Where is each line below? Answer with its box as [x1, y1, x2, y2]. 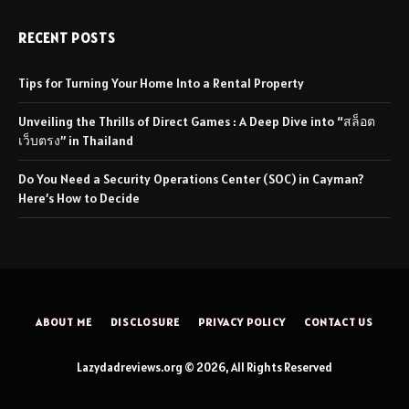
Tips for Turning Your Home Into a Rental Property [18, 74, 304, 91]
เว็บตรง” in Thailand [18, 131, 133, 149]
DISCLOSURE [110, 314, 180, 329]
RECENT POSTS [18, 28, 116, 47]
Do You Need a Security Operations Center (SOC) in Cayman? [18, 170, 364, 187]
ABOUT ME [35, 314, 92, 329]
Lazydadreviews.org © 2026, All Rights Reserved [77, 359, 332, 375]
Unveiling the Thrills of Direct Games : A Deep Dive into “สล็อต [18, 112, 375, 130]
